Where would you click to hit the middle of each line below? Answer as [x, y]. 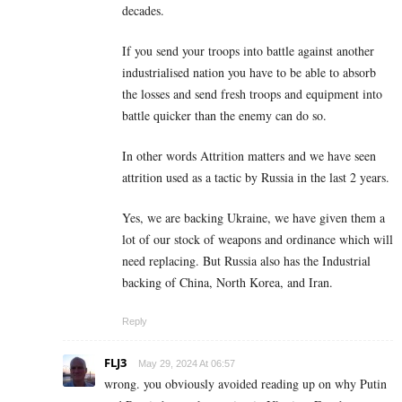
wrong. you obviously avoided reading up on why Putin [245, 384]
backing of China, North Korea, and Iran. [227, 283]
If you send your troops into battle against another [248, 51]
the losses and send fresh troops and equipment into [252, 94]
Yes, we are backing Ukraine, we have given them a [253, 218]
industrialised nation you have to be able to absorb [249, 73]
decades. [143, 11]
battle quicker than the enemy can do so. [224, 116]
